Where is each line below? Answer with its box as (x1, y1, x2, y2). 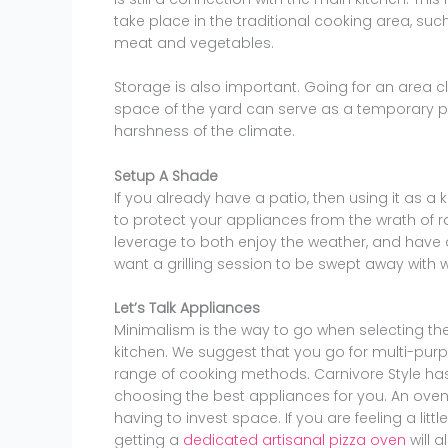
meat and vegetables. (114, 32, 274, 53)
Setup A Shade (114, 165, 218, 186)
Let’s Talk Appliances (114, 297, 260, 318)
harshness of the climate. (114, 121, 295, 142)
